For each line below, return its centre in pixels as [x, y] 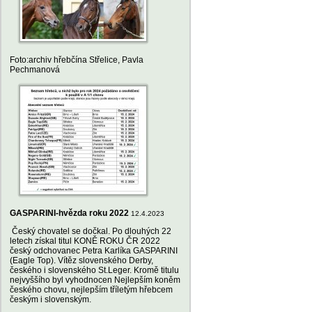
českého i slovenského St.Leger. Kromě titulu [94, 270]
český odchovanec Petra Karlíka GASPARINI [94, 251]
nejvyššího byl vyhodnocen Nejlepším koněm [95, 280]
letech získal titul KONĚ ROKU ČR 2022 [85, 241]
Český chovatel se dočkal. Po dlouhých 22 [91, 231]
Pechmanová [35, 70]
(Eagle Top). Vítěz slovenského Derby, [81, 260]
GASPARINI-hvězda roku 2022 [69, 213]
